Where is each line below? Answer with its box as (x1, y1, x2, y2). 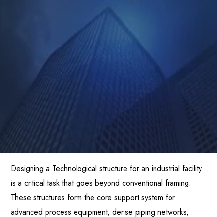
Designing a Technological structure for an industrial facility (11, 162, 202, 174)
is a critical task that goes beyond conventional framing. (11, 177, 192, 188)
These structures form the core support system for (11, 191, 175, 203)
